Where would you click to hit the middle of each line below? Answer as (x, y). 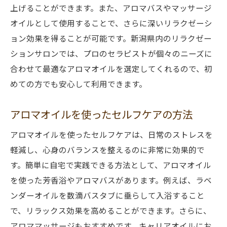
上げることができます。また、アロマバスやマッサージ (111, 8)
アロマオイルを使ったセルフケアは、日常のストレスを (111, 134)
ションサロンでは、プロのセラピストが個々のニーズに (111, 53)
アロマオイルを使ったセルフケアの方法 (101, 114)
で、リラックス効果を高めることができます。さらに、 (111, 210)
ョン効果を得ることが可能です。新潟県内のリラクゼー (111, 38)
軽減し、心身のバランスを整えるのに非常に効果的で (107, 149)
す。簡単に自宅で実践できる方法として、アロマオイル (111, 165)
